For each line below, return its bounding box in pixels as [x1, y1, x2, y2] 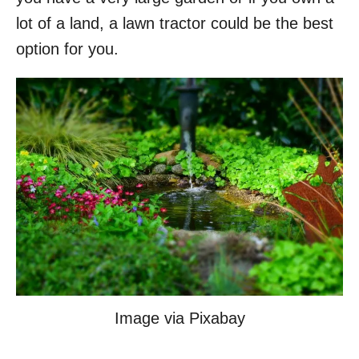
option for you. [16, 40, 119, 58]
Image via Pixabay [114, 309, 245, 327]
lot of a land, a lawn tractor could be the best [16, 14, 333, 32]
